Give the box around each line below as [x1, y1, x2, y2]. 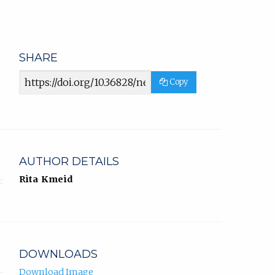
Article [18, 71, 48, 83]
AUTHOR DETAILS [19, 155, 119, 169]
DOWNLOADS [19, 247, 98, 261]
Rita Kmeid [19, 174, 73, 185]
